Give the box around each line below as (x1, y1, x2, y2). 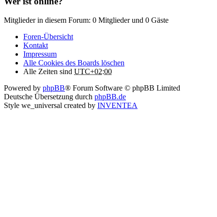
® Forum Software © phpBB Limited (65, 84, 180, 93)
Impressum (23, 50, 57, 59)
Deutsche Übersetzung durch (4, 93, 94, 101)
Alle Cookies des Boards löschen (23, 59, 124, 67)
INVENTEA (97, 101, 138, 110)
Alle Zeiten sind (23, 67, 74, 76)
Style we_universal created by (4, 101, 97, 110)
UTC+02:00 (74, 67, 112, 76)
